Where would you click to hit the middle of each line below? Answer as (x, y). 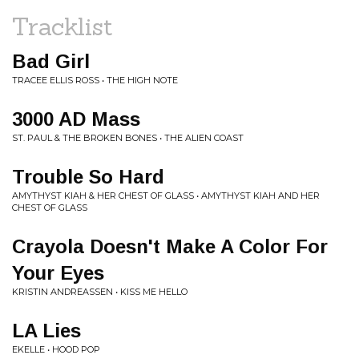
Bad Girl (51, 61)
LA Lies (46, 331)
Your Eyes (58, 273)
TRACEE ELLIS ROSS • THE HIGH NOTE (95, 80)
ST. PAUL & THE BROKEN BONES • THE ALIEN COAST (128, 138)
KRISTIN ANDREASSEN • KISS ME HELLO (100, 292)
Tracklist (63, 26)
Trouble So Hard (88, 177)
